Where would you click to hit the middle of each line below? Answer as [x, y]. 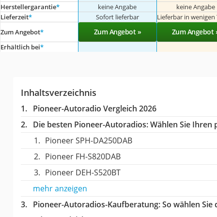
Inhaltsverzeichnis [58, 92]
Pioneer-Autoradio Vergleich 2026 [94, 108]
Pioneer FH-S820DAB [83, 156]
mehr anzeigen [60, 188]
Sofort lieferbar [117, 17]
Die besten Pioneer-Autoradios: [90, 124]
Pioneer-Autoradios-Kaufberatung [95, 204]
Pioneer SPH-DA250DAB [88, 140]
